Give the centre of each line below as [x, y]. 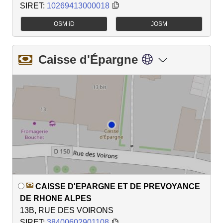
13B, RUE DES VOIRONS [67, 211]
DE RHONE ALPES [56, 199]
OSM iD [64, 24]
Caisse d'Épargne [88, 60]
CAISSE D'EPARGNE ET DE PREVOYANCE [118, 187]
